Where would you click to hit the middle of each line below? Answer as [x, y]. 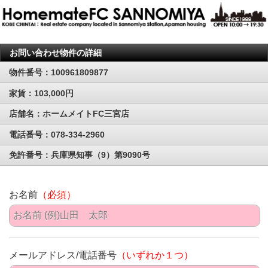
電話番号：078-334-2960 [57, 134]
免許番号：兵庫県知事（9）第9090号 [80, 155]
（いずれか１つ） [155, 255]
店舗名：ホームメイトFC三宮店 [69, 114]
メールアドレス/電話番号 [63, 255]
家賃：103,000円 [41, 93]
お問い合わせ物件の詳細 [56, 53]
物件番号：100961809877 [59, 72]
